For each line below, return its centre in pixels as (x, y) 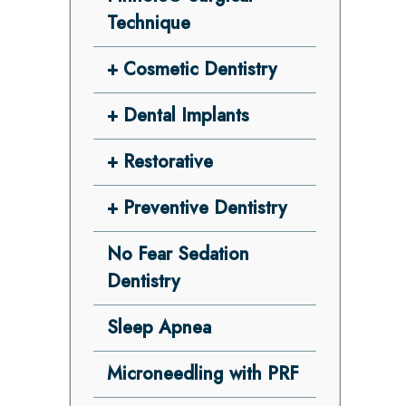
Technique (148, 23)
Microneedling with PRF (203, 374)
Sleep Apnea (159, 328)
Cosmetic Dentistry (199, 69)
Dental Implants (186, 116)
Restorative (168, 162)
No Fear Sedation (178, 254)
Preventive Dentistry (204, 208)
